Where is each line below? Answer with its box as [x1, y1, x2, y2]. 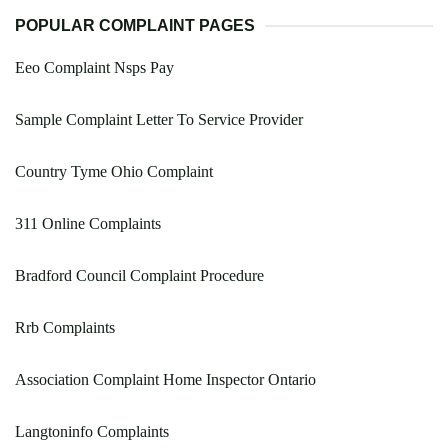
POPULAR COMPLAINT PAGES [15, 17, 255, 35]
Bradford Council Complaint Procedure [15, 267, 264, 285]
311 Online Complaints [15, 215, 161, 233]
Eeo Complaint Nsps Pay [15, 59, 174, 77]
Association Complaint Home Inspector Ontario [15, 371, 316, 389]
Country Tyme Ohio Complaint [15, 163, 213, 181]
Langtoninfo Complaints [15, 423, 169, 441]
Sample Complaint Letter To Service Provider [15, 111, 303, 129]
